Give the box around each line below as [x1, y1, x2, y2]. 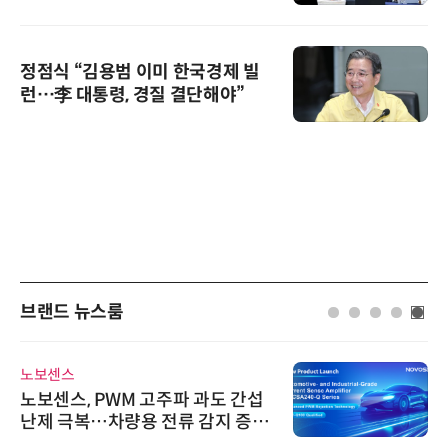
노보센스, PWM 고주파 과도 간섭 [20, 389, 264, 412]
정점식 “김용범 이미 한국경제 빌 [20, 60, 260, 83]
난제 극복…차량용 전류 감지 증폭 [20, 411, 269, 434]
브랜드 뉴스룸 [20, 300, 124, 323]
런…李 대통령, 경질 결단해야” [20, 83, 245, 106]
